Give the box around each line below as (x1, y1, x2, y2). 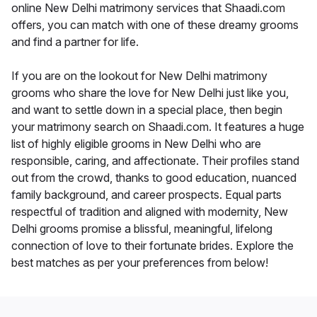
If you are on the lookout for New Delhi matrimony (11, 68, 267, 83)
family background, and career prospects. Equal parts (11, 187, 282, 202)
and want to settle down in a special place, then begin (11, 102, 282, 117)
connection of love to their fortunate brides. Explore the (11, 238, 294, 253)
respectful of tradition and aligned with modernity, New (11, 204, 288, 219)
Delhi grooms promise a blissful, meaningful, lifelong (11, 221, 272, 236)
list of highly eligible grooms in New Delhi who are (11, 136, 261, 151)
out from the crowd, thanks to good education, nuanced (11, 170, 296, 185)
